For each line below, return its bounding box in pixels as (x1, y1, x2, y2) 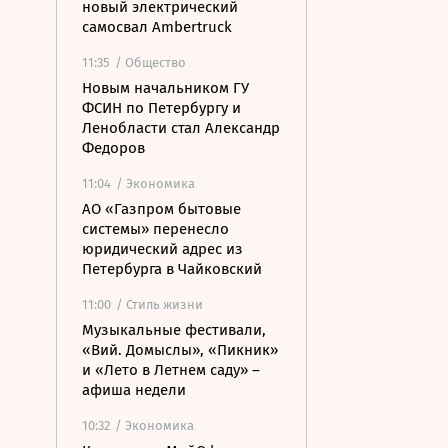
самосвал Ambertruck (82, 18, 232, 36)
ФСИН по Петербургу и (82, 99, 241, 117)
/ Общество (115, 55, 186, 70)
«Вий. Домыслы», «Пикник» (82, 341, 278, 359)
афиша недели (82, 381, 186, 399)
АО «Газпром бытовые (82, 200, 241, 218)
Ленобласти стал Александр (82, 119, 280, 137)
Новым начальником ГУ (82, 79, 249, 97)
